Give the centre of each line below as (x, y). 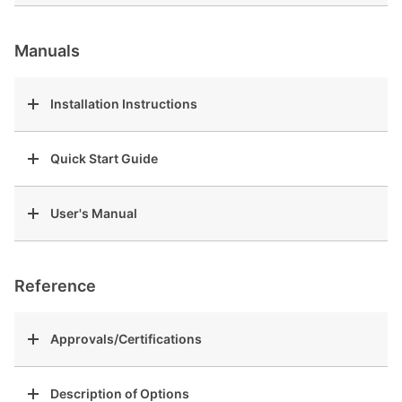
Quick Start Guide (104, 158)
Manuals (47, 51)
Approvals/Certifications (126, 339)
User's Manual (94, 213)
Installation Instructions (124, 104)
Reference (55, 286)
